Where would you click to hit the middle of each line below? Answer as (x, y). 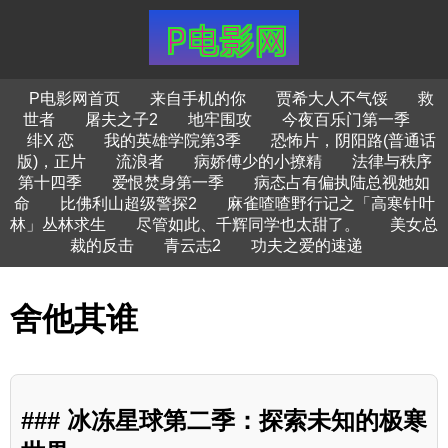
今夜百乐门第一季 (346, 119)
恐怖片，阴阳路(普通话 (353, 140)
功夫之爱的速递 (307, 245)
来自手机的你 (198, 98)
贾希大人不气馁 (332, 98)
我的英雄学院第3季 (172, 140)
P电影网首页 (74, 98)
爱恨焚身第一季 (168, 182)
